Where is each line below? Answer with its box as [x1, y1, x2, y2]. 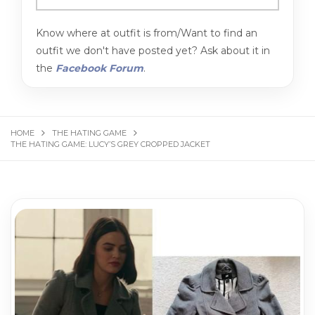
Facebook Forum [56, 61, 143, 75]
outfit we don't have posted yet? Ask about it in [36, 44, 270, 57]
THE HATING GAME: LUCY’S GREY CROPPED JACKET [11, 139, 210, 149]
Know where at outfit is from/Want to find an [36, 26, 257, 39]
